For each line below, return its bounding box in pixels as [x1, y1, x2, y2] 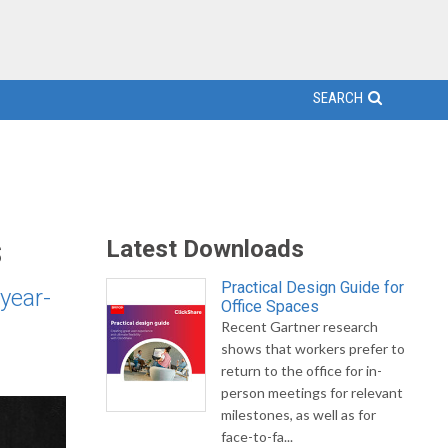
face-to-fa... [221, 428, 293, 445]
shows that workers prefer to [221, 340, 405, 357]
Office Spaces [221, 297, 319, 316]
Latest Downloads [106, 235, 304, 263]
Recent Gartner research [221, 318, 378, 335]
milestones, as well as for [221, 406, 376, 423]
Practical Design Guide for [221, 278, 404, 297]
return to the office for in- [221, 362, 382, 379]
